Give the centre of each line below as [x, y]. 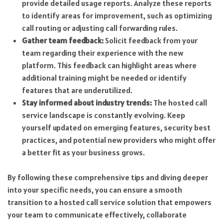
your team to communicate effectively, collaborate [97, 215]
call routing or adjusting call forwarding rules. [100, 28]
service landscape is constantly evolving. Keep [103, 115]
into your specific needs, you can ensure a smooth [95, 190]
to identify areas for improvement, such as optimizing [117, 15]
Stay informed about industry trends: [87, 102]
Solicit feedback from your [150, 40]
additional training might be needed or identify [104, 77]
